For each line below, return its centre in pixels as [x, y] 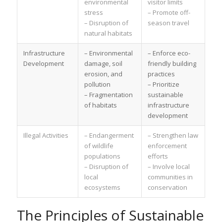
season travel [168, 23]
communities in [170, 177]
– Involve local [168, 166]
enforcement [167, 145]
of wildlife [99, 145]
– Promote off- [169, 12]
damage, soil [103, 63]
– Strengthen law [173, 135]
